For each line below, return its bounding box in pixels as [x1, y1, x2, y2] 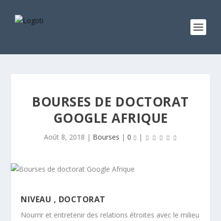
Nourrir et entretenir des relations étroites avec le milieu [21, 210, 200, 220]
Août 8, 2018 [44, 132, 85, 142]
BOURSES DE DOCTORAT [32, 93, 189, 110]
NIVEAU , [21, 194, 59, 205]
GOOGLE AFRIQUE [53, 109, 168, 127]
